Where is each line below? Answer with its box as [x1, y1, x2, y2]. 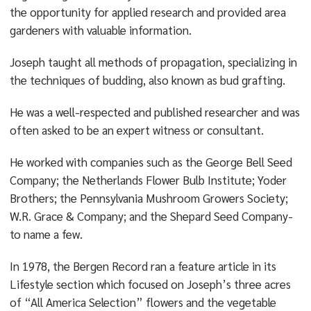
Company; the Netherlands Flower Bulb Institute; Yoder [9, 172, 287, 187]
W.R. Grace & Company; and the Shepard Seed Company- [9, 208, 293, 224]
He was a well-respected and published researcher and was [9, 104, 300, 119]
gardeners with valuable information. [9, 22, 192, 37]
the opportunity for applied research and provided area [9, 4, 286, 19]
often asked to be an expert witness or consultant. [9, 122, 264, 137]
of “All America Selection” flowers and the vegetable [9, 294, 276, 310]
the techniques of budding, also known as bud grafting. [9, 72, 285, 87]
